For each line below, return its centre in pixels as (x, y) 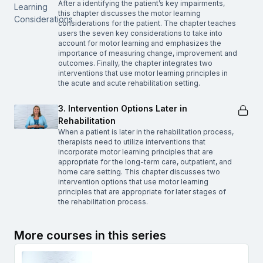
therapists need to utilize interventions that (132, 141)
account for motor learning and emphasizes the (140, 43)
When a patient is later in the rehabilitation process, (146, 131)
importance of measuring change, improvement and (148, 53)
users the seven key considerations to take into (140, 33)
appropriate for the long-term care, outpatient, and (145, 161)
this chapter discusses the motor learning (129, 13)
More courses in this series (90, 235)
